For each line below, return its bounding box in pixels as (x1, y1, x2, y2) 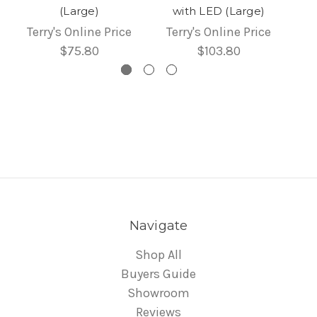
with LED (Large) (173, 4, 265, 18)
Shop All (135, 246, 182, 263)
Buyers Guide (121, 265, 196, 282)
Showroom (127, 284, 190, 301)
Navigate (129, 217, 188, 234)
